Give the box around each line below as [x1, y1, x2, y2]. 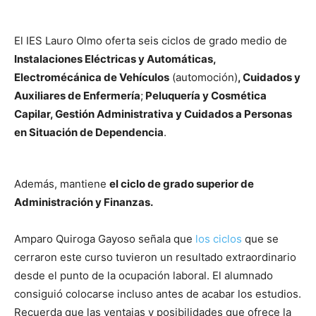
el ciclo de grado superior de [109, 177, 254, 190]
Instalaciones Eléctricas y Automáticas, [14, 52, 216, 66]
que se [242, 232, 279, 245]
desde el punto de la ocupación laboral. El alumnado [14, 269, 273, 282]
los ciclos [193, 232, 242, 245]
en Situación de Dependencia [14, 126, 164, 139]
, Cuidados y [238, 71, 300, 84]
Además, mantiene [14, 177, 109, 190]
